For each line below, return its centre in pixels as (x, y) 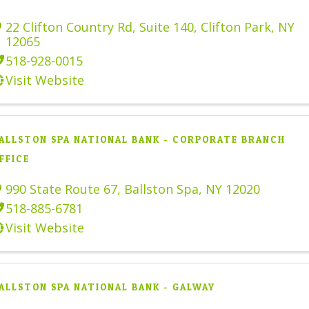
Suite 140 (167, 27)
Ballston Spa (161, 189)
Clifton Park (236, 27)
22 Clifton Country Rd (69, 27)
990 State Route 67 (61, 189)
